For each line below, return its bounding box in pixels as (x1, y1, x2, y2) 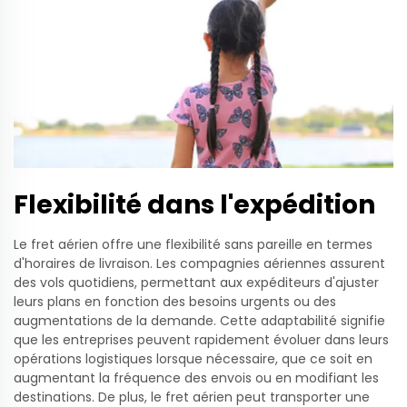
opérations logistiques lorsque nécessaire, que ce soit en (14, 349, 372, 368)
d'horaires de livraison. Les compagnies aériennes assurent (14, 253, 385, 273)
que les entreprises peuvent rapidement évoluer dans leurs (14, 330, 389, 349)
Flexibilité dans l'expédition (14, 186, 375, 223)
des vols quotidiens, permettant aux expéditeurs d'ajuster (14, 273, 379, 292)
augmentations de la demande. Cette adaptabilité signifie (14, 311, 385, 330)
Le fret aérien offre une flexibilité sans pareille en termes (14, 234, 372, 253)
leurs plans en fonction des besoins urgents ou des (14, 292, 336, 311)
